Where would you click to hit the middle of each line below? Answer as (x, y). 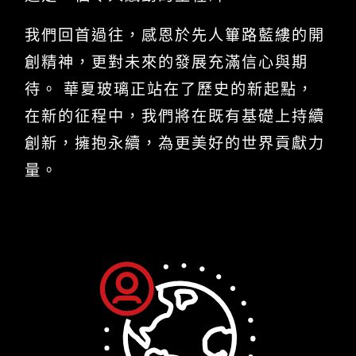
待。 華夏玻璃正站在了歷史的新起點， (169, 89)
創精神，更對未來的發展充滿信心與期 (166, 62)
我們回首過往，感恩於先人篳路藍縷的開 (175, 35)
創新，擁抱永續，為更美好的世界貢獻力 (175, 143)
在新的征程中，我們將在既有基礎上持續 (175, 116)
